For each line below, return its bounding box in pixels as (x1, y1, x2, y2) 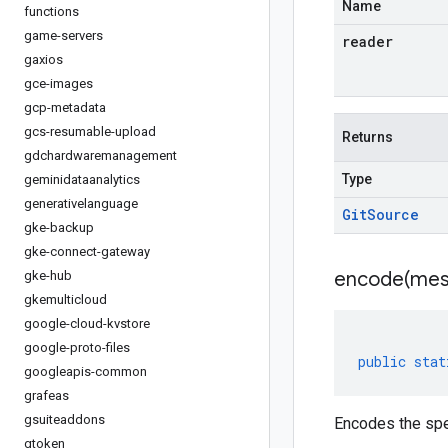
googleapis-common (24, 364, 147, 379)
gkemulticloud (24, 292, 107, 307)
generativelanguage (24, 196, 138, 211)
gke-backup (24, 220, 94, 235)
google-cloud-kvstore (24, 316, 150, 331)
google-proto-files (24, 340, 130, 355)
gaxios (24, 52, 63, 67)
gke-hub (24, 268, 72, 283)
